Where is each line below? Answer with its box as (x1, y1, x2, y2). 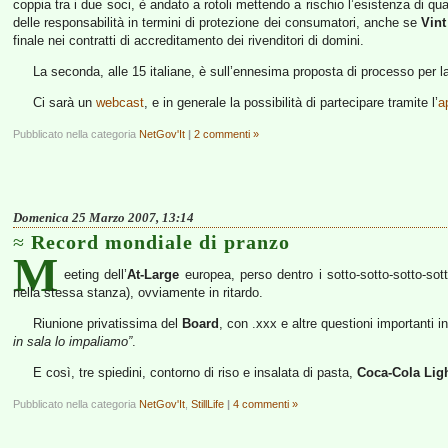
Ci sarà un (32, 95, 96, 110)
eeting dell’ (64, 267, 128, 282)
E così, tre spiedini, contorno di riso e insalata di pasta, (32, 365, 357, 380)
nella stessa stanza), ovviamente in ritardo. (13, 285, 263, 300)
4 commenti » (233, 398, 298, 410)
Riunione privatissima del (32, 316, 182, 331)
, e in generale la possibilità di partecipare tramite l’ (143, 95, 438, 110)
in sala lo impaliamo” (13, 334, 132, 349)
